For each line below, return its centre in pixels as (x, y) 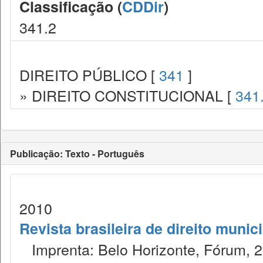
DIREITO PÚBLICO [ (89, 75)
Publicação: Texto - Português (77, 154)
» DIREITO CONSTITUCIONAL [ (127, 95)
